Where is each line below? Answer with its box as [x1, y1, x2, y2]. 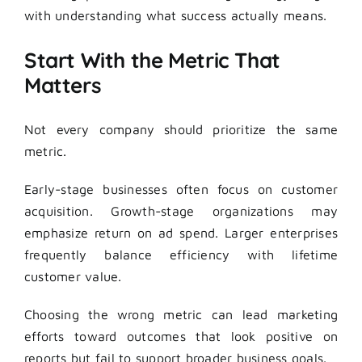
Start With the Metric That [24, 46, 280, 74]
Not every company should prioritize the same [24, 121, 338, 137]
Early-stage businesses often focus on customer [24, 181, 338, 196]
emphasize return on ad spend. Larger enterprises [24, 225, 338, 240]
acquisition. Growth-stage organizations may [24, 203, 338, 218]
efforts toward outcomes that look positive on [24, 328, 338, 343]
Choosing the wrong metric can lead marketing [24, 306, 338, 322]
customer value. [24, 268, 122, 284]
